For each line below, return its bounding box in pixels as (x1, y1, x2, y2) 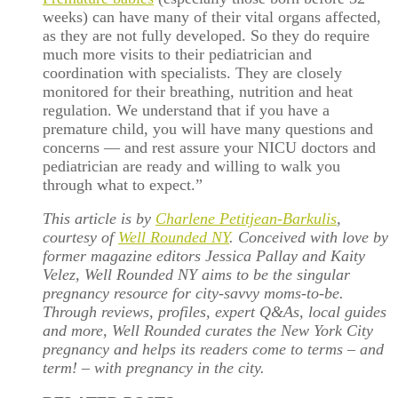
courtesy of (43, 228, 118, 247)
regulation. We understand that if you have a (43, 100, 330, 119)
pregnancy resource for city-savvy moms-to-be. (43, 284, 344, 303)
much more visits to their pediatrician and (43, 44, 312, 63)
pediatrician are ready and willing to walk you (43, 156, 340, 175)
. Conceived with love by (229, 228, 388, 247)
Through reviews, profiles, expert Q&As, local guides (43, 303, 386, 322)
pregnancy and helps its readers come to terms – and (43, 340, 384, 359)
